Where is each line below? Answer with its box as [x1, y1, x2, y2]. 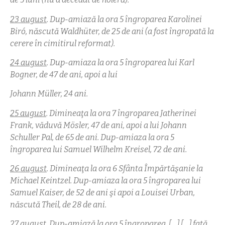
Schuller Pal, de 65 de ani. [10, 132, 100, 142]
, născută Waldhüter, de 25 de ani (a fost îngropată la [26, 26, 214, 36]
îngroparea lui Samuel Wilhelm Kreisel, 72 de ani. [10, 144, 187, 154]
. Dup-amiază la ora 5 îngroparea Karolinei [47, 14, 202, 24]
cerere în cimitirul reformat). [10, 38, 115, 48]
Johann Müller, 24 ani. [10, 89, 88, 99]
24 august [10, 57, 47, 67]
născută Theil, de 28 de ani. [10, 200, 106, 210]
